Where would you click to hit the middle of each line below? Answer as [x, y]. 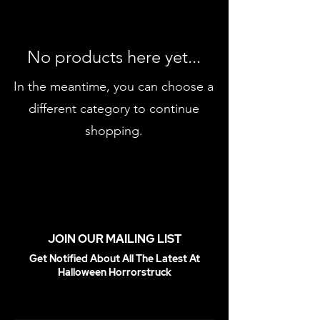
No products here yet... [114, 57]
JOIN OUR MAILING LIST [114, 239]
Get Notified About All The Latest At [114, 259]
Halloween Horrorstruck [114, 272]
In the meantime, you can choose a [114, 86]
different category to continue [114, 109]
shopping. [114, 131]
